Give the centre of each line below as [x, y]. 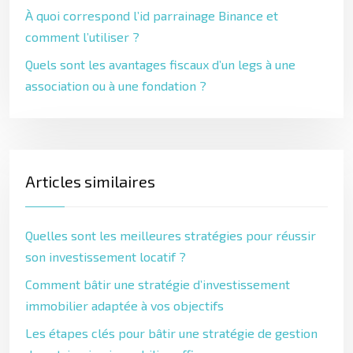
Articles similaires [90, 181]
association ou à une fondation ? [116, 85]
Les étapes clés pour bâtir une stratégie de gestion [171, 333]
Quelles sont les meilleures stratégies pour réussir [171, 235]
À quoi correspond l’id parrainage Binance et [152, 15]
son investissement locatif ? [106, 256]
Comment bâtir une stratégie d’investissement [158, 284]
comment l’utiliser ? [82, 37]
